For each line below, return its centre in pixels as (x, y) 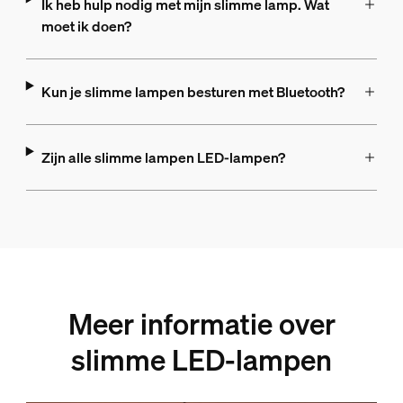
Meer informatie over (201, 324)
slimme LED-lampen (201, 360)
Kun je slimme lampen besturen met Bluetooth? (193, 92)
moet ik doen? (86, 26)
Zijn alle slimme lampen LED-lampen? (163, 157)
